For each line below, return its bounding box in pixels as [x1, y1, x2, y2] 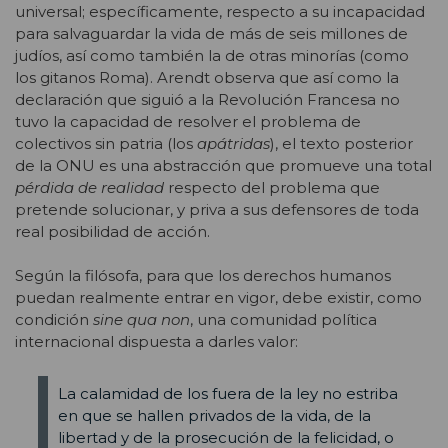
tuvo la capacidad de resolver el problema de [15, 112, 361, 132]
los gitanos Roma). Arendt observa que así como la [15, 68, 399, 88]
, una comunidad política [190, 310, 377, 330]
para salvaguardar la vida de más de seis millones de [15, 24, 408, 44]
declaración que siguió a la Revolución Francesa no [15, 90, 400, 110]
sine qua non [93, 310, 190, 330]
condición [15, 310, 93, 330]
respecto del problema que [168, 178, 380, 198]
